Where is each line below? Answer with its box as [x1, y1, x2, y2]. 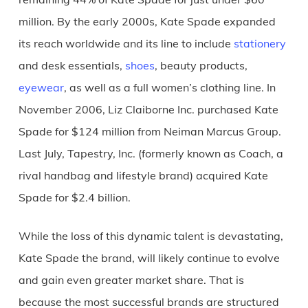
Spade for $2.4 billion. [18, 190, 131, 204]
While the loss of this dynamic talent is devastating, [18, 228, 283, 243]
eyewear [18, 80, 64, 94]
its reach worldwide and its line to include [18, 36, 234, 50]
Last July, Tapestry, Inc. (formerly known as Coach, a [18, 146, 283, 160]
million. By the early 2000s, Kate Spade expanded [18, 14, 276, 28]
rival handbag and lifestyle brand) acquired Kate [18, 168, 268, 182]
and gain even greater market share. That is [18, 272, 244, 287]
